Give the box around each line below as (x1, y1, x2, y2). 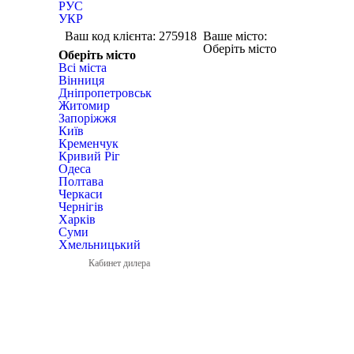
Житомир (58, 99, 110, 112)
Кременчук (58, 137, 119, 150)
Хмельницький (58, 238, 141, 251)
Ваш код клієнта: (65, 29, 156, 43)
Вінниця (58, 73, 104, 87)
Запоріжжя (58, 111, 116, 125)
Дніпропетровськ (58, 86, 152, 100)
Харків (58, 213, 96, 226)
